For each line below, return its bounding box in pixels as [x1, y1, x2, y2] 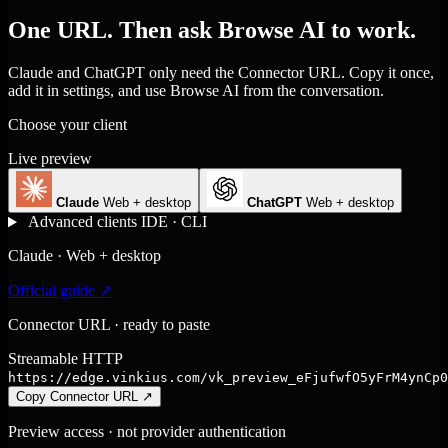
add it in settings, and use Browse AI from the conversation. [8, 82, 384, 100]
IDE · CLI [140, 213, 207, 231]
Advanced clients [27, 213, 137, 231]
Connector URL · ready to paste [8, 316, 210, 334]
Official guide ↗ [8, 282, 112, 300]
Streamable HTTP [8, 350, 123, 368]
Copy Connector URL [16, 389, 138, 405]
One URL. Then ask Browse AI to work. [8, 17, 416, 44]
